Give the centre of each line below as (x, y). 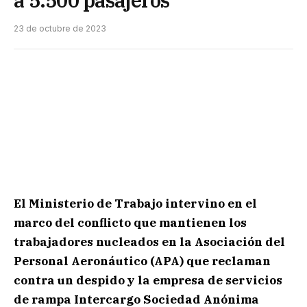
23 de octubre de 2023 (60, 28)
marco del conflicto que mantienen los (130, 223)
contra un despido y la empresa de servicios (148, 281)
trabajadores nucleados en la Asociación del (149, 242)
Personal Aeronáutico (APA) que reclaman (142, 261)
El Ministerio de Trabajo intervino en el (135, 204)
